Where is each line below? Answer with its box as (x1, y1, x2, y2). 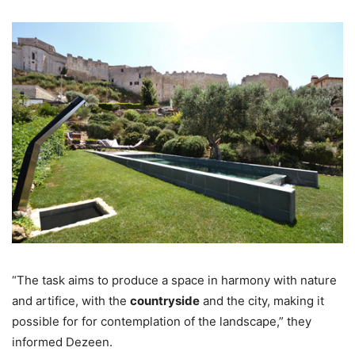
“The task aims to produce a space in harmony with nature (12, 272, 337, 288)
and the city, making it (200, 292, 324, 308)
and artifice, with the (12, 292, 130, 308)
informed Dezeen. (12, 334, 113, 349)
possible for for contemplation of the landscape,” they (12, 313, 311, 329)
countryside (130, 292, 200, 308)
